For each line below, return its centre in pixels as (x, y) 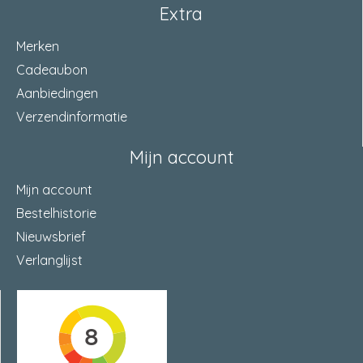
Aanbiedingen (57, 93)
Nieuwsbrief (51, 237)
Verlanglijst (49, 260)
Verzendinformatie (72, 117)
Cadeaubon (52, 70)
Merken (38, 46)
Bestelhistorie (56, 213)
